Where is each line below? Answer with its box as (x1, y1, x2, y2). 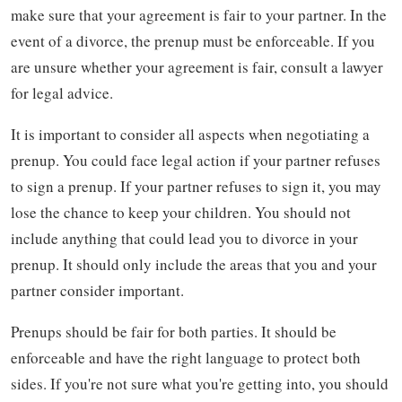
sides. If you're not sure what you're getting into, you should (11, 372, 389, 394)
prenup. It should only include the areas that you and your (11, 253, 377, 275)
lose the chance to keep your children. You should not (11, 201, 351, 223)
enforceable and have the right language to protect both (11, 346, 361, 368)
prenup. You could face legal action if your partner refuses (11, 149, 380, 170)
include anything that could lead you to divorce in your (11, 227, 358, 249)
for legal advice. (11, 82, 113, 103)
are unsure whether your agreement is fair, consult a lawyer (11, 56, 383, 77)
